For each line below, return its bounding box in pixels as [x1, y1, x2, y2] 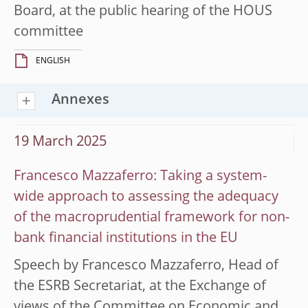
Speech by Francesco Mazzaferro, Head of [14, 258, 278, 273]
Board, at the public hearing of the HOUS [14, 4, 272, 19]
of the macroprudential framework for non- [14, 210, 289, 225]
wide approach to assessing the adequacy [14, 190, 278, 204]
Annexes [52, 93, 109, 107]
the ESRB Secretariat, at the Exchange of [14, 279, 266, 294]
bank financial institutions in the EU [14, 231, 238, 245]
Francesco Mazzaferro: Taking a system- [14, 169, 267, 184]
